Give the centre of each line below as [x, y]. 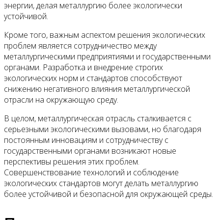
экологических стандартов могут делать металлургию [101, 183]
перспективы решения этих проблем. [72, 162]
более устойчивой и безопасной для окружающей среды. [109, 194]
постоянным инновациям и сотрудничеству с [86, 140]
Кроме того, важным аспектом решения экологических [105, 35]
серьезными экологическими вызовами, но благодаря [103, 129]
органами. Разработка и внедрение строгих [83, 67]
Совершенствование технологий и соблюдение [91, 172]
